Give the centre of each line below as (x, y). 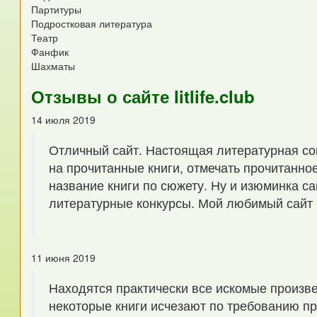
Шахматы (53, 66)
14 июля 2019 (64, 120)
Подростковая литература (92, 24)
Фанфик (50, 52)
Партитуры (57, 10)
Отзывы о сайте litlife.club (143, 97)
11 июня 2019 (64, 258)
